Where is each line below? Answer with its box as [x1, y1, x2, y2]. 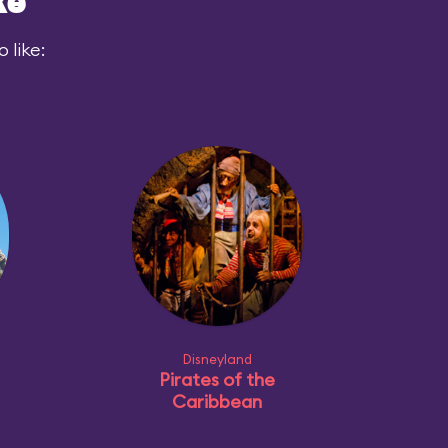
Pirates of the [159, 368, 275, 391]
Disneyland [182, 351, 252, 367]
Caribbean [172, 390, 262, 413]
